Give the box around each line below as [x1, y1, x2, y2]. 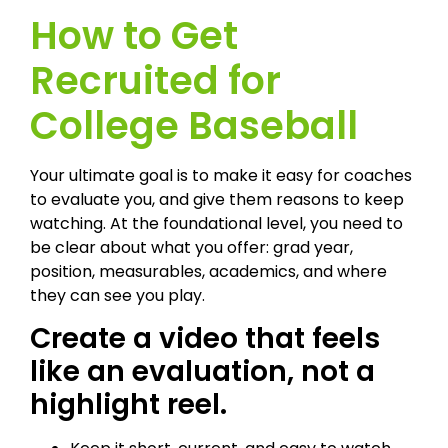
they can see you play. [30, 283, 205, 307]
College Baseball [30, 98, 358, 152]
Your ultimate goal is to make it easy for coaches [30, 163, 412, 187]
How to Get [30, 8, 238, 62]
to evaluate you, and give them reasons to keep [30, 187, 404, 211]
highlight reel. [30, 385, 227, 425]
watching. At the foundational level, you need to [30, 211, 403, 235]
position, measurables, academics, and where [30, 259, 387, 283]
